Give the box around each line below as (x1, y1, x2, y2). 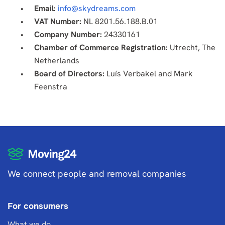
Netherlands (34, 55, 79, 66)
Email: (34, 3, 56, 14)
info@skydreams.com (58, 3, 136, 14)
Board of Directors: (34, 68, 104, 79)
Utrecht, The (168, 42, 215, 53)
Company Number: (34, 29, 102, 40)
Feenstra (34, 81, 67, 92)
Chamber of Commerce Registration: (34, 42, 168, 53)
